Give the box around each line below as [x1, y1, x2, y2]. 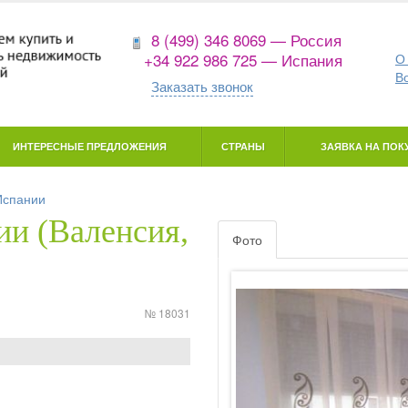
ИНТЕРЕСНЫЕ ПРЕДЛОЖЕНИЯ [13, 138, 167, 153]
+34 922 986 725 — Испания [143, 48, 342, 71]
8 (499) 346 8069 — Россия [150, 28, 342, 51]
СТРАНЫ [221, 138, 265, 153]
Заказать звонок [150, 76, 253, 96]
